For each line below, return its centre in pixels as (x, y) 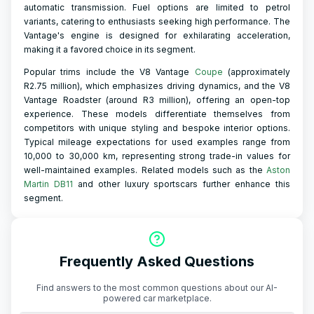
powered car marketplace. (157, 298)
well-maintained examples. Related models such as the (145, 170)
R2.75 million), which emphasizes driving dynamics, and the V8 (157, 86)
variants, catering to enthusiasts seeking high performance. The (157, 21)
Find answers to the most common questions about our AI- (157, 288)
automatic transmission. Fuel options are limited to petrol (157, 7)
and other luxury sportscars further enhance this (181, 184)
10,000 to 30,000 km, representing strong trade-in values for (157, 156)
